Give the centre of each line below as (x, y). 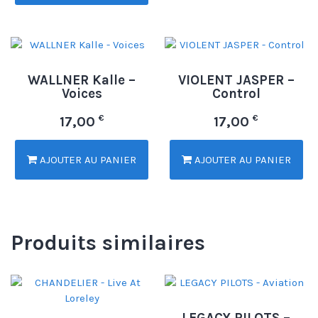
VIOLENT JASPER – (236, 80)
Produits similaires (108, 243)
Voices (82, 93)
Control (236, 93)
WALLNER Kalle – (82, 80)
